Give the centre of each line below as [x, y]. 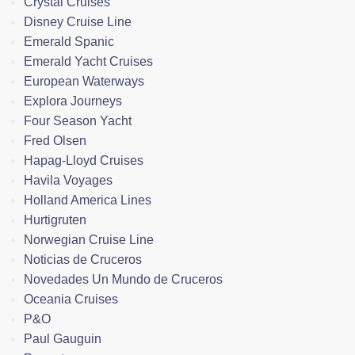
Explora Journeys [73, 101]
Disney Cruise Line [78, 22]
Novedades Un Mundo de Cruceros [123, 280]
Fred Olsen [55, 141]
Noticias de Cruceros [83, 260]
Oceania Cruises [71, 300]
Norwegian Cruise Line [89, 240]
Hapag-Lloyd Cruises [84, 161]
